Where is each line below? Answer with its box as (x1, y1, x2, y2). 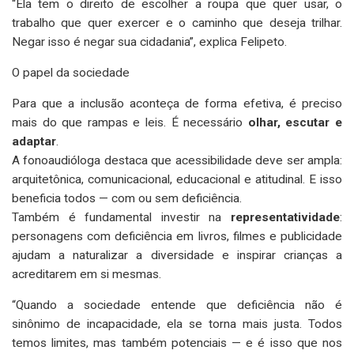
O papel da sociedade (12, 65, 130, 80)
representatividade (231, 209, 340, 224)
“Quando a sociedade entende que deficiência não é (12, 297, 342, 312)
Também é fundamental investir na (12, 209, 231, 224)
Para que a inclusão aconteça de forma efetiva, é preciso (12, 96, 342, 111)
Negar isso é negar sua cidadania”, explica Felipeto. (12, 34, 287, 49)
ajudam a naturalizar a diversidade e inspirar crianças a (12, 247, 342, 262)
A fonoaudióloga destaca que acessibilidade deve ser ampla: (12, 153, 342, 168)
